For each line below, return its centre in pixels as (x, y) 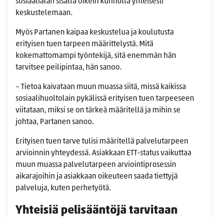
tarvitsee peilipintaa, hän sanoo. (69, 68)
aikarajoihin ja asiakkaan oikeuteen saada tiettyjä (97, 177)
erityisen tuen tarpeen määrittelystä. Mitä (84, 45)
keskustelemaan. (45, 13)
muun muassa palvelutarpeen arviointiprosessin (96, 165)
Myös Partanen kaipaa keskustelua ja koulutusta (95, 33)
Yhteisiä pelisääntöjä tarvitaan (97, 211)
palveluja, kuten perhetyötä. (64, 189)
